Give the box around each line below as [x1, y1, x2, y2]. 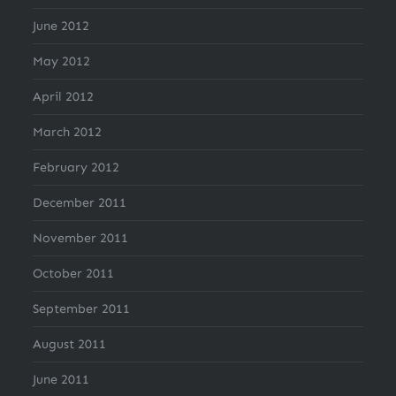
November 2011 [33, 230, 129, 247]
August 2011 [33, 336, 107, 353]
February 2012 [33, 159, 120, 176]
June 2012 [33, 18, 90, 34]
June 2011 [33, 371, 90, 388]
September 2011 [33, 301, 131, 317]
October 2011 [33, 265, 115, 282]
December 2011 [33, 194, 127, 211]
